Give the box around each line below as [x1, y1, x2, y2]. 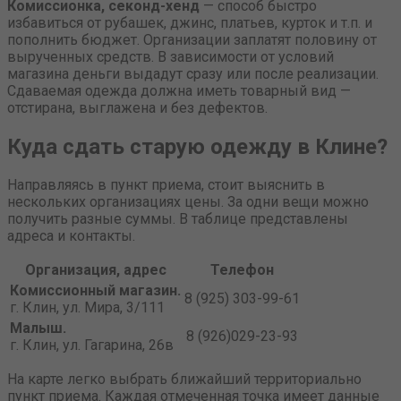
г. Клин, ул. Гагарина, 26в [10, 337, 174, 354]
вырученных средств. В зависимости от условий [7, 47, 337, 65]
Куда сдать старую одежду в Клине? [7, 133, 388, 159]
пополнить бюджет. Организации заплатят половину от [7, 30, 377, 48]
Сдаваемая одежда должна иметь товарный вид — [7, 81, 351, 99]
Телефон [210, 261, 274, 279]
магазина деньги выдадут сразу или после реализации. [7, 64, 379, 82]
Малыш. [10, 320, 66, 337]
